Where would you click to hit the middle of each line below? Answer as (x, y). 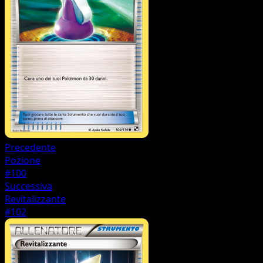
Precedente (30, 148)
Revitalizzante (35, 199)
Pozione (23, 161)
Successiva (28, 186)
